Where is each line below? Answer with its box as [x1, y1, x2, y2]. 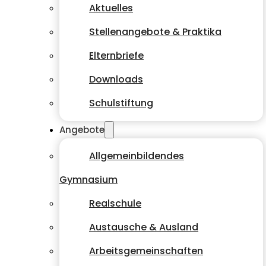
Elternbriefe [89, 49, 144, 62]
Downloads [89, 72, 143, 86]
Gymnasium [59, 173, 118, 186]
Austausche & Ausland [89, 220, 198, 234]
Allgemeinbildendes [89, 149, 184, 163]
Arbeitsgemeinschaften [89, 244, 203, 258]
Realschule [89, 197, 141, 210]
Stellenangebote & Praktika [89, 25, 221, 39]
